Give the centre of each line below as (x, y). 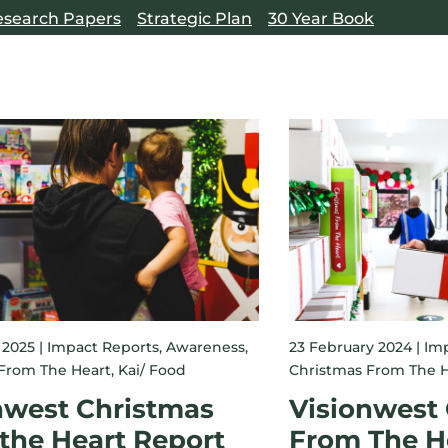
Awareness (206, 346)
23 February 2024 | (356, 346)
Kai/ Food (152, 369)
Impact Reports (103, 346)
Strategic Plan (194, 19)
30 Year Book (321, 19)
